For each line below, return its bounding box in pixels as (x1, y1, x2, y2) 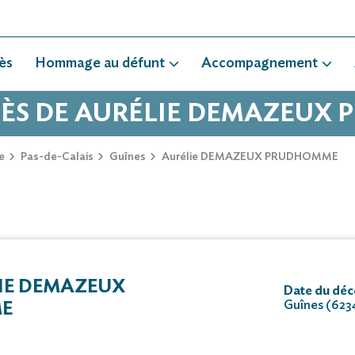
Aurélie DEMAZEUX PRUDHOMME (159, 151, 338, 163)
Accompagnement (201, 56, 318, 71)
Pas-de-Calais (21, 151, 94, 163)
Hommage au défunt (35, 56, 165, 71)
